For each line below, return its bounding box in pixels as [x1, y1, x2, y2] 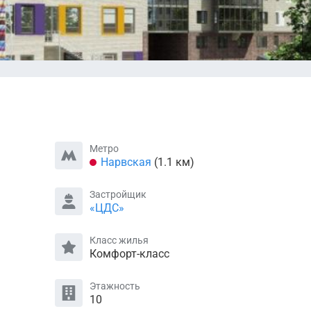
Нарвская [100, 155, 151, 169]
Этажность [89, 280, 140, 292]
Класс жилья [89, 234, 149, 246]
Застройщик [89, 188, 146, 200]
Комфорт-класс [89, 246, 169, 260]
